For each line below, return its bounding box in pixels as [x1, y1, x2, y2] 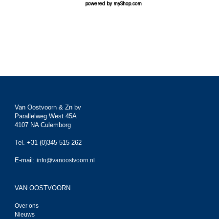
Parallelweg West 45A [15, 112, 77, 120]
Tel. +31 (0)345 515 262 [15, 139, 82, 146]
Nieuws [15, 211, 35, 218]
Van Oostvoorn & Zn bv [15, 104, 81, 111]
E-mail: [15, 156, 37, 164]
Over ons [15, 202, 39, 209]
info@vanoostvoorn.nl [37, 157, 95, 164]
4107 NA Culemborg [15, 121, 71, 129]
